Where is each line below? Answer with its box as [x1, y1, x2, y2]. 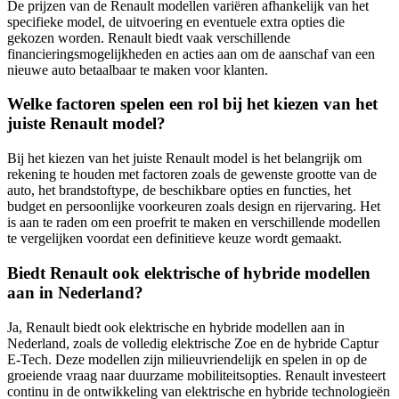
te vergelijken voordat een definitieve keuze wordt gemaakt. [7, 231, 342, 247]
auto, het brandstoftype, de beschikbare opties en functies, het [7, 183, 351, 199]
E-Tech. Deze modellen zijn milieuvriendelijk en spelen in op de [7, 351, 367, 367]
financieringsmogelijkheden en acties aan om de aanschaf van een [7, 45, 375, 61]
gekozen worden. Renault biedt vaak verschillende [7, 29, 290, 45]
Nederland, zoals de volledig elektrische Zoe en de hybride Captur [7, 335, 379, 351]
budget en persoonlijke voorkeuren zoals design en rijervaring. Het [7, 199, 380, 215]
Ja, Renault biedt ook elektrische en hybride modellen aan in [7, 319, 345, 335]
